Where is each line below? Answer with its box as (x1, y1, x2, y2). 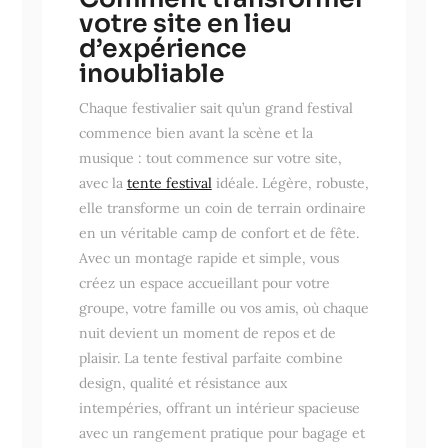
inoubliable (78, 57, 225, 89)
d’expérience (78, 32, 247, 64)
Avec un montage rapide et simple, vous (78, 248, 339, 267)
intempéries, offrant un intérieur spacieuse (78, 398, 360, 417)
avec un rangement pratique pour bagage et (78, 423, 365, 442)
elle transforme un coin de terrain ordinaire (78, 198, 366, 217)
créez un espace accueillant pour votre (78, 273, 330, 292)
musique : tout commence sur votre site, (78, 148, 342, 167)
